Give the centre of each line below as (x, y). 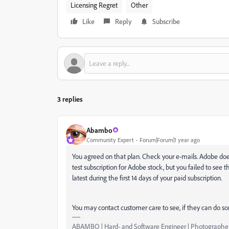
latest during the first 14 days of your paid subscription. (148, 178)
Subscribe (166, 21)
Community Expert (110, 140)
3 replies (70, 99)
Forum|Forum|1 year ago (170, 140)
